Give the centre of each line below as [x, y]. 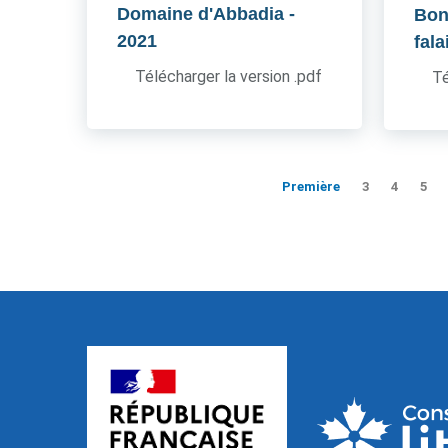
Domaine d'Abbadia [200, 14]
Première [310, 186]
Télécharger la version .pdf [228, 76]
